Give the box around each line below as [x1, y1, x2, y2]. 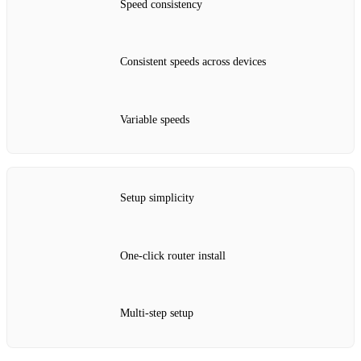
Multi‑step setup [120, 307, 193, 320]
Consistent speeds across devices [120, 56, 266, 68]
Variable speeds [120, 113, 189, 126]
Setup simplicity [120, 192, 194, 205]
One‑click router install [120, 249, 226, 262]
